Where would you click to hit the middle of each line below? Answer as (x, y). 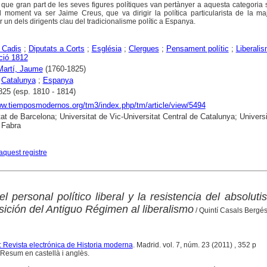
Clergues (144, 49)
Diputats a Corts (56, 49)
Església (106, 49)
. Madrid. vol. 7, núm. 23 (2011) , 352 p (194, 245)
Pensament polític (197, 49)
